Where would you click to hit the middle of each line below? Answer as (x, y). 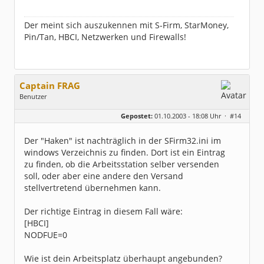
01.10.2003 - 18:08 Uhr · (191, 116)
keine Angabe (88, 108)
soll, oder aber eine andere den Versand (104, 176)
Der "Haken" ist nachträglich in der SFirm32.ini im (123, 141)
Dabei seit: (37, 135)
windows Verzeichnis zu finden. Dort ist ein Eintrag (125, 152)
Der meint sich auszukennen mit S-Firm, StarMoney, (126, 25)
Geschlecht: (38, 108)
